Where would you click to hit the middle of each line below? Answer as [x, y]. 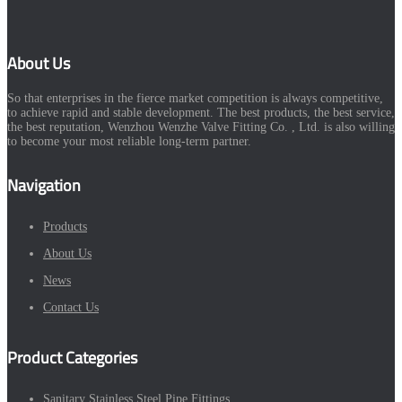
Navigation [44, 185]
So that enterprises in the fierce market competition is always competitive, [195, 98]
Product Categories [72, 357]
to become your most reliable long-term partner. [129, 141]
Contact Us [71, 307]
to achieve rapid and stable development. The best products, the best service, [201, 112]
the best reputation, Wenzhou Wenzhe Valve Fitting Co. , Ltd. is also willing [201, 127]
